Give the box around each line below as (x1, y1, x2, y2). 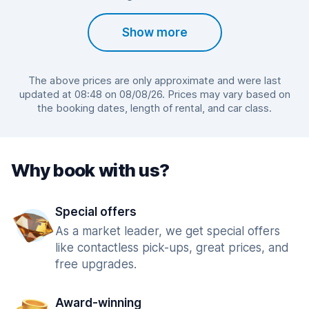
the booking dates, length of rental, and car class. (37, 101, 272, 114)
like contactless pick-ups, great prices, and (55, 241, 289, 255)
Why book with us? (11, 159, 170, 181)
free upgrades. (55, 257, 137, 271)
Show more (121, 26, 188, 39)
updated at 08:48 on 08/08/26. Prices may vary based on (19, 88, 290, 101)
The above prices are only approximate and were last (28, 74, 281, 87)
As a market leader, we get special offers (55, 224, 280, 238)
